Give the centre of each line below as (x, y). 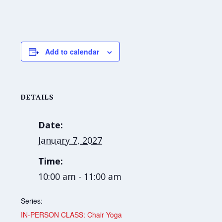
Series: (32, 201)
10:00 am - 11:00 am (80, 177)
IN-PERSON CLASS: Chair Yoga (72, 215)
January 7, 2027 (70, 140)
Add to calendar (72, 52)
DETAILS (38, 97)
